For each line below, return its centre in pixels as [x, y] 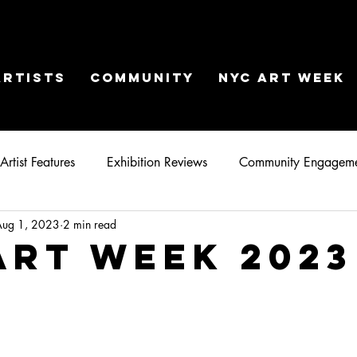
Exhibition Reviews [157, 163]
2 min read [90, 224]
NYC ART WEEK [281, 77]
